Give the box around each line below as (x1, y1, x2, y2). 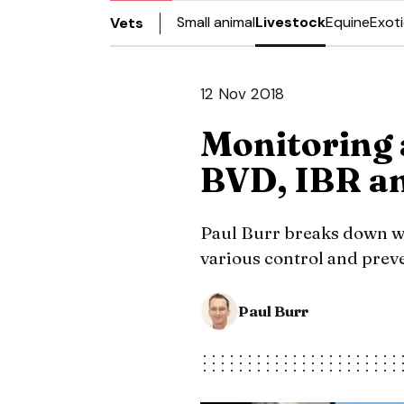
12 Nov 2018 (200, 84, 284, 104)
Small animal (177, 13, 255, 32)
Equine (326, 13, 370, 32)
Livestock (255, 13, 326, 32)
